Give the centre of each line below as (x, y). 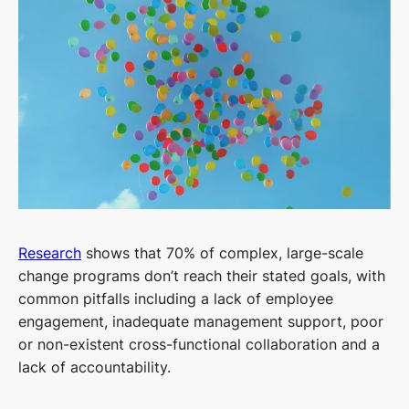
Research (50, 253)
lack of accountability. (94, 367)
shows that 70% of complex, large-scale (222, 253)
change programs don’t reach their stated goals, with (202, 276)
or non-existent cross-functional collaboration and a (199, 345)
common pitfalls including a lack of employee (176, 299)
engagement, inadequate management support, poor (201, 322)
